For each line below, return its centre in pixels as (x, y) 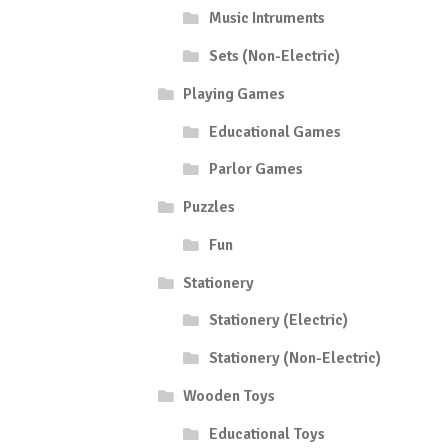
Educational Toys (266, 433)
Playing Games (234, 93)
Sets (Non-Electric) (274, 56)
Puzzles (209, 207)
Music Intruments (266, 18)
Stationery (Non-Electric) (294, 358)
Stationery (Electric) (278, 320)
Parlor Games (255, 169)
